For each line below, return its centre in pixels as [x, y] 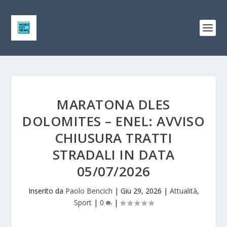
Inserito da [47, 191]
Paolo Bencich [89, 191]
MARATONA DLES [113, 104]
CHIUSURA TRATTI [113, 138]
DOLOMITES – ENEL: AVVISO [113, 121]
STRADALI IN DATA [113, 155]
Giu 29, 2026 [141, 191]
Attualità [183, 191]
